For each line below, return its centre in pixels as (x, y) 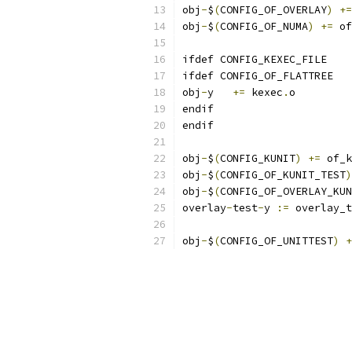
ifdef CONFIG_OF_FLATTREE (258, 76)
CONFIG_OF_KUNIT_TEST (283, 175)
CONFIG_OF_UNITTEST (277, 241)
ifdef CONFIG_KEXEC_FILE (255, 59)
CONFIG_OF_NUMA (264, 26)
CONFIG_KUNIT (258, 158)
